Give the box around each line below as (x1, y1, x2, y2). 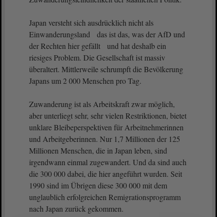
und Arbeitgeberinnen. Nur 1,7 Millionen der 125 (29, 134, 180, 144)
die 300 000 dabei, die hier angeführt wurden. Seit (29, 169, 182, 179)
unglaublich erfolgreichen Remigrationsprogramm (29, 192, 181, 202)
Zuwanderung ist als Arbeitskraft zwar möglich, (29, 99, 175, 109)
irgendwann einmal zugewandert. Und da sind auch (29, 157, 186, 167)
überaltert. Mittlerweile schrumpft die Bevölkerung (29, 64, 183, 74)
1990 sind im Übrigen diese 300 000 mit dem (29, 180, 167, 190)
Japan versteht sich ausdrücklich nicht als (29, 17, 154, 28)
